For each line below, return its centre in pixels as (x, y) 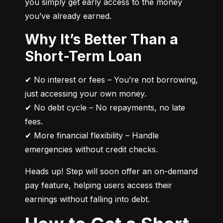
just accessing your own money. (86, 94)
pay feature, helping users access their (99, 185)
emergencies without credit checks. (91, 150)
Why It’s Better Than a (32, 40)
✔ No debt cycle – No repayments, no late (105, 108)
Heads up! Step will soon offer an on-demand (111, 171)
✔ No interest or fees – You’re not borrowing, (111, 80)
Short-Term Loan (83, 56)
